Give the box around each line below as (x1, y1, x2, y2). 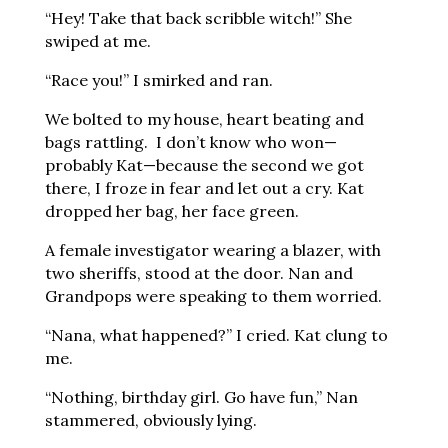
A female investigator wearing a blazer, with (44, 240, 381, 260)
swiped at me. (44, 31, 151, 51)
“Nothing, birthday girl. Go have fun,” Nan (44, 387, 358, 407)
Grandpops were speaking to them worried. (44, 286, 382, 306)
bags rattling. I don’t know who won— (44, 132, 337, 152)
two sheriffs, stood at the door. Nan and (44, 263, 353, 283)
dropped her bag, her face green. (44, 201, 299, 221)
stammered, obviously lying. (44, 410, 257, 430)
